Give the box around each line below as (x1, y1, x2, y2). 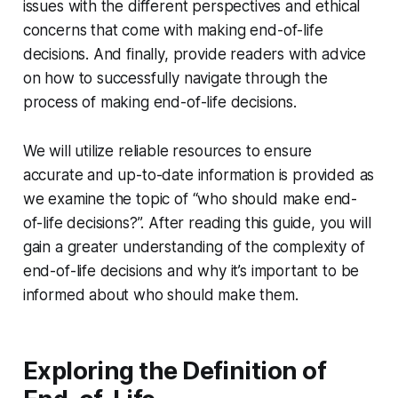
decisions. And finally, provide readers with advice (22, 45, 367, 64)
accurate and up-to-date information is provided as (22, 166, 375, 185)
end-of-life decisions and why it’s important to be (22, 262, 360, 281)
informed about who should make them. (22, 286, 298, 305)
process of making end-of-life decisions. (22, 93, 297, 112)
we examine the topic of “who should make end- (22, 190, 358, 209)
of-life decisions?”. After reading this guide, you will (22, 214, 371, 233)
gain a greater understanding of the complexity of (22, 238, 365, 257)
